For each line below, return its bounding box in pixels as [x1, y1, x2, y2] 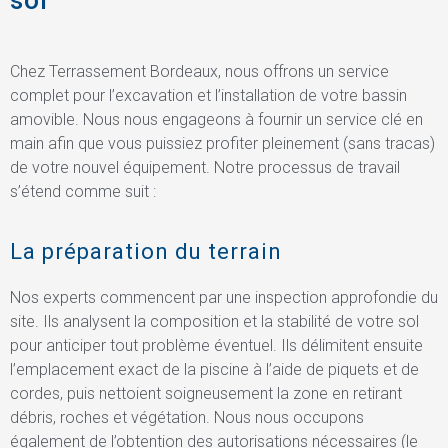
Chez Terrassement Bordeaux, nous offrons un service [10, 61, 389, 81]
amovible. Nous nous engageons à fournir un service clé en [10, 109, 423, 129]
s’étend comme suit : [10, 181, 156, 201]
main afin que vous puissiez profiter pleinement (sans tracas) [10, 133, 435, 153]
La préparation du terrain [10, 239, 282, 264]
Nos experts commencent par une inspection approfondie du [10, 288, 438, 307]
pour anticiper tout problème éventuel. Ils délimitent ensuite [10, 336, 423, 355]
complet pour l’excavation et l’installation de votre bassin [10, 85, 407, 105]
